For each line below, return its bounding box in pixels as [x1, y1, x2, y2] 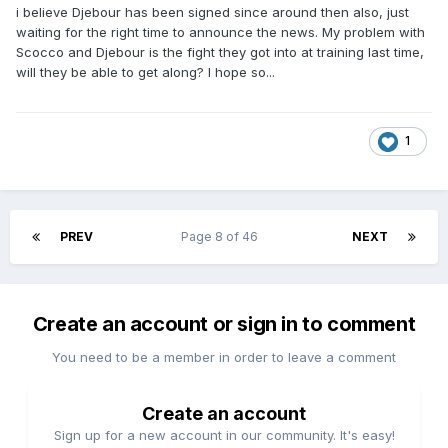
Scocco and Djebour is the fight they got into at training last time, [16, 43, 424, 60]
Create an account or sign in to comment [32, 311, 416, 336]
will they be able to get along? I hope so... [16, 63, 275, 80]
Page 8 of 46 [181, 228, 264, 244]
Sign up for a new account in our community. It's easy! [53, 426, 395, 443]
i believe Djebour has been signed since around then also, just [16, 3, 409, 20]
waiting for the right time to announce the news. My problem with [16, 23, 425, 40]
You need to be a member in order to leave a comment [52, 348, 396, 365]
